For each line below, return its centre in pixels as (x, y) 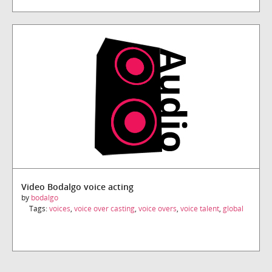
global (233, 208)
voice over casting (104, 208)
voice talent (199, 208)
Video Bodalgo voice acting (77, 186)
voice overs (157, 208)
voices (59, 208)
